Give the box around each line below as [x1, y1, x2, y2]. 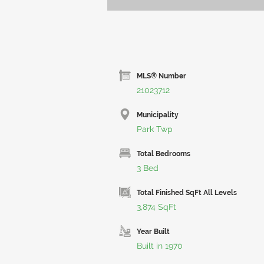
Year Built [137, 227, 170, 236]
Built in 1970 [137, 241, 183, 250]
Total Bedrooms [137, 150, 190, 158]
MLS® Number [137, 72, 186, 80]
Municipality [137, 111, 179, 119]
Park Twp [137, 124, 173, 134]
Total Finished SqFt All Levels [137, 189, 237, 197]
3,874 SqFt [137, 202, 176, 212]
